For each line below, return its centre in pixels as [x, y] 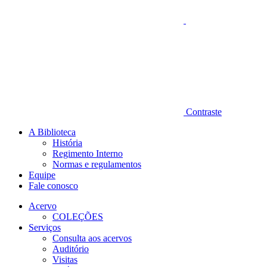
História [67, 143]
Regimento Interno [88, 153]
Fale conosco [53, 186]
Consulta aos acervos [92, 238]
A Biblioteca [52, 132]
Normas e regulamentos [97, 164]
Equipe [42, 175]
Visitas [65, 260]
